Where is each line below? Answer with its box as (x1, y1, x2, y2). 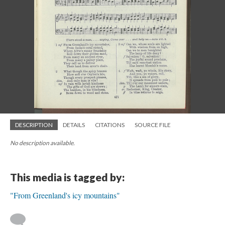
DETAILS (63, 121, 85, 129)
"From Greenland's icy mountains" (10, 190, 120, 200)
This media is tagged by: (10, 171, 125, 183)
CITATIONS (95, 121, 125, 129)
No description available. (10, 139, 75, 147)
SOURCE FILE (135, 121, 171, 129)
